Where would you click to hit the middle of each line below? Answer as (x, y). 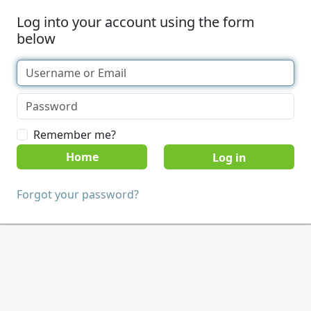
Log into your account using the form (136, 22)
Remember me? (75, 135)
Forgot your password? (78, 194)
